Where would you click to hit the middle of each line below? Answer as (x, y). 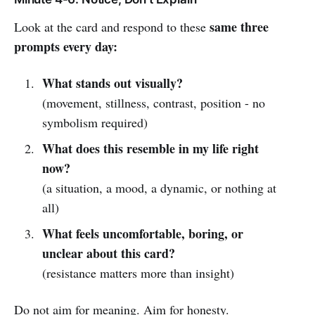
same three (239, 26)
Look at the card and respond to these (112, 26)
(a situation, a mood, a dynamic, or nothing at (159, 187)
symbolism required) (95, 122)
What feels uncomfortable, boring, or (142, 233)
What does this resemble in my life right (150, 148)
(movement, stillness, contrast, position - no (153, 102)
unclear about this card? (108, 253)
